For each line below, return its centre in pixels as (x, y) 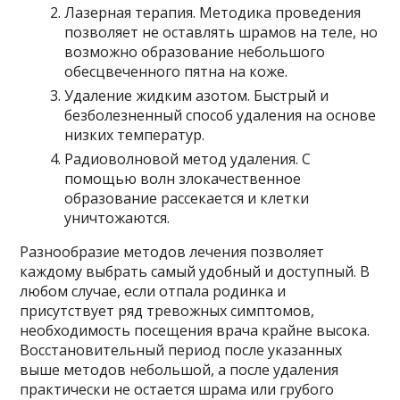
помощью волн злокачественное (183, 178)
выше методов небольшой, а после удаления (179, 369)
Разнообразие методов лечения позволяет (172, 251)
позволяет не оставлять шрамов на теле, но (221, 32)
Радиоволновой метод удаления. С (188, 158)
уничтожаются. (117, 217)
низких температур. (135, 134)
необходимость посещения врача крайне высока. (195, 330)
